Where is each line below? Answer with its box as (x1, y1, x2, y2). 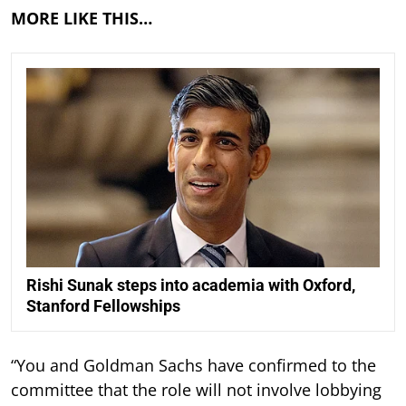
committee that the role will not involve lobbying (11, 378, 382, 401)
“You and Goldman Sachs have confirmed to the (11, 353, 376, 376)
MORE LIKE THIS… (11, 7, 152, 30)
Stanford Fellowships (26, 295, 180, 315)
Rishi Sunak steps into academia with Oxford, (26, 275, 355, 295)
